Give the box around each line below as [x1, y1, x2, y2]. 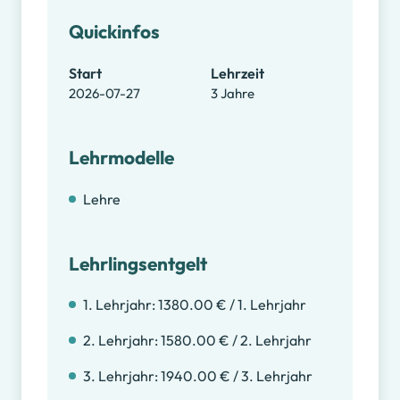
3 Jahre [211, 84, 254, 102]
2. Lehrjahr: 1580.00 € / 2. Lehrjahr [82, 331, 312, 350]
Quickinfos [68, 20, 160, 44]
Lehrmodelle [68, 145, 174, 169]
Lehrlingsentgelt [68, 251, 207, 275]
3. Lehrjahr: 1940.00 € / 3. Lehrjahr [82, 367, 312, 386]
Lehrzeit [211, 63, 264, 82]
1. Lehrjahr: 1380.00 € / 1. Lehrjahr [82, 296, 306, 314]
